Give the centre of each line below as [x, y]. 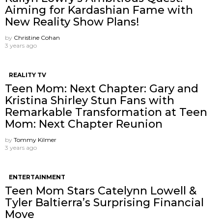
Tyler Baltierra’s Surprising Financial [104, 203]
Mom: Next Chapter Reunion [84, 124]
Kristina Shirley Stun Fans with [90, 101]
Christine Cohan [37, 38]
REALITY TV [27, 75]
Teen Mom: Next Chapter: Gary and [102, 89]
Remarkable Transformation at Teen [106, 112]
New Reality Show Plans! [72, 22]
